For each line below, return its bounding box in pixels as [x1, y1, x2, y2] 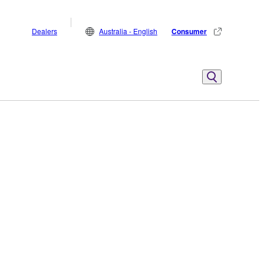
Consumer [171, 26, 207, 37]
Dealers [32, 26, 57, 36]
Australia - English [99, 26, 157, 36]
